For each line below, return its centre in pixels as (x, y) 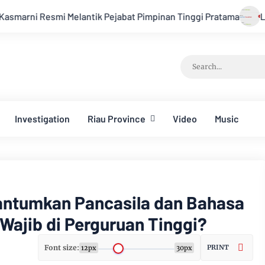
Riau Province (117, 119)
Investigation (42, 119)
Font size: (62, 248)
